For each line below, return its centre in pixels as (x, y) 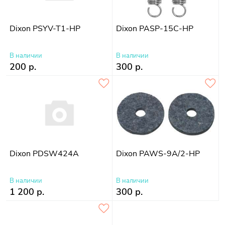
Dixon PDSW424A (44, 153)
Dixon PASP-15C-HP (155, 28)
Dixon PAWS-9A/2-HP (158, 153)
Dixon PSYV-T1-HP (45, 28)
